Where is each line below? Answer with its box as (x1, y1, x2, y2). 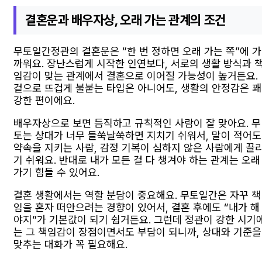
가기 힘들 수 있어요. (13, 166, 99, 179)
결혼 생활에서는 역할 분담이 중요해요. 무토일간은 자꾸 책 (13, 189, 261, 202)
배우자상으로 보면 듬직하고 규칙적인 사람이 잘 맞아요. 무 (13, 117, 261, 130)
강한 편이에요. (13, 94, 75, 107)
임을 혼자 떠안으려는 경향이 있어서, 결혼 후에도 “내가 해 (13, 201, 260, 214)
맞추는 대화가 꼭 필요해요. (13, 238, 127, 251)
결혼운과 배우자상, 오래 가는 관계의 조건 (25, 12, 226, 27)
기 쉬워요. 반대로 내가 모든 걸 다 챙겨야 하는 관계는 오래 (13, 154, 260, 167)
